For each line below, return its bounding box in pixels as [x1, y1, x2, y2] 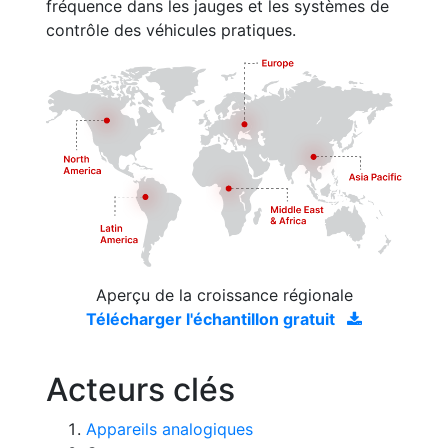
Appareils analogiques [86, 418, 253, 439]
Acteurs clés [46, 369, 235, 409]
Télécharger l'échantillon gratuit [86, 308, 339, 329]
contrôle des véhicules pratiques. [46, 20, 296, 40]
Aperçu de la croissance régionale [95, 284, 353, 305]
